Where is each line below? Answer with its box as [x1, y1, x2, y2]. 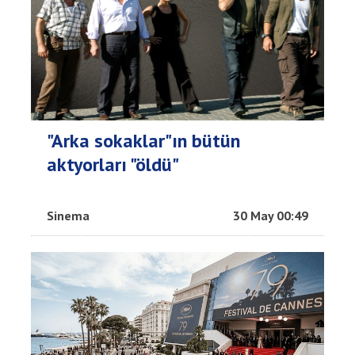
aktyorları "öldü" [47, 152, 179, 177]
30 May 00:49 [233, 208, 308, 224]
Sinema [47, 208, 90, 224]
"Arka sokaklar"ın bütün [47, 128, 240, 154]
